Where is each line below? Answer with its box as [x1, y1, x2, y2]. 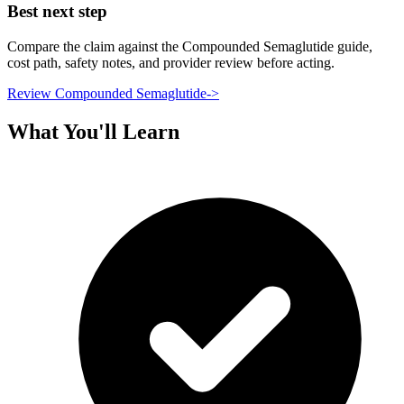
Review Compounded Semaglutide [7, 86, 207, 102]
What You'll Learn [7, 120, 179, 144]
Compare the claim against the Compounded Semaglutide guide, [7, 39, 372, 55]
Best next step [7, 2, 107, 22]
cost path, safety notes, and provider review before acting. [7, 55, 335, 71]
